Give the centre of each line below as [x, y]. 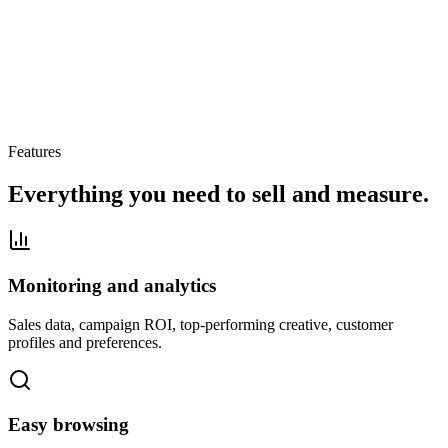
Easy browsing [68, 425]
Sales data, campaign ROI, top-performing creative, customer [200, 324]
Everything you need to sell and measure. [218, 194]
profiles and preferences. [85, 342]
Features [34, 152]
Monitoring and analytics [112, 285]
